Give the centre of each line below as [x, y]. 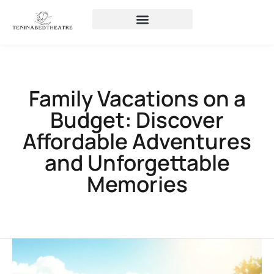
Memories [137, 184]
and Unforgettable [137, 163]
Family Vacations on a [137, 98]
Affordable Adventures [137, 141]
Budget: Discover [137, 120]
